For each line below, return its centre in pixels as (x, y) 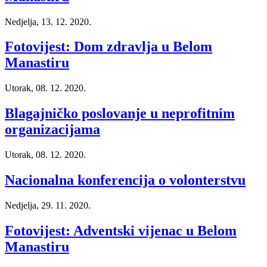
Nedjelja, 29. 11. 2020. (48, 205)
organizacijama (52, 130)
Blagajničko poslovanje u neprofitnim (120, 114)
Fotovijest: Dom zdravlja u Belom (108, 47)
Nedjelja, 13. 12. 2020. (48, 21)
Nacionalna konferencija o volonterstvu (125, 180)
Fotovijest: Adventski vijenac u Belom (121, 230)
